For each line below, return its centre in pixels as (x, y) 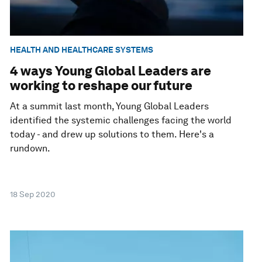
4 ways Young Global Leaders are (111, 70)
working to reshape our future (101, 85)
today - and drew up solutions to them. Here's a (112, 134)
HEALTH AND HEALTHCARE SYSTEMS (82, 49)
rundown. (30, 148)
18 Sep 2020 (33, 194)
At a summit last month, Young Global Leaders (110, 106)
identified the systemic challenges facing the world (121, 120)
